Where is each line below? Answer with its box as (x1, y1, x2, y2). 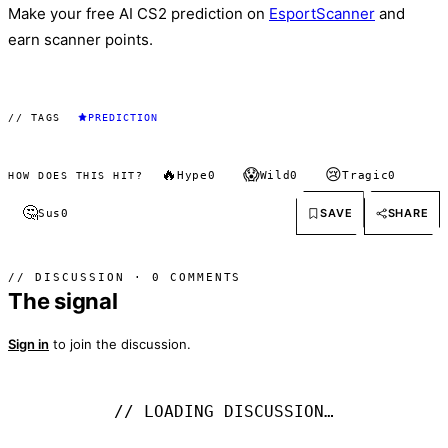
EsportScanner (269, 4, 375, 24)
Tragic (342, 168, 389, 182)
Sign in (8, 336, 49, 353)
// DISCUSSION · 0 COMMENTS (8, 271, 242, 285)
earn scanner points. (8, 30, 153, 50)
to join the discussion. (49, 336, 191, 353)
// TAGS (8, 111, 61, 123)
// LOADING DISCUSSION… (114, 402, 334, 422)
